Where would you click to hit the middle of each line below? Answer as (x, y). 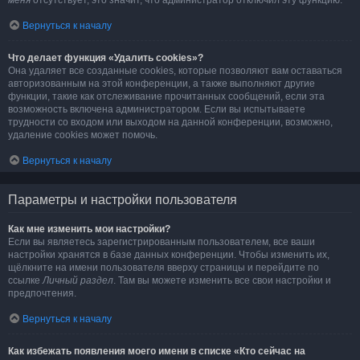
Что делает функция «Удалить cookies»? (106, 58)
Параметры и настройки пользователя (123, 200)
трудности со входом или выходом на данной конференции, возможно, (170, 122)
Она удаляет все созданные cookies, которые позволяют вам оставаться (175, 71)
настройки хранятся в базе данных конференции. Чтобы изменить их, (169, 255)
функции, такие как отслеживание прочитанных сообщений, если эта (166, 96)
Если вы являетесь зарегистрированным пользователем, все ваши (162, 242)
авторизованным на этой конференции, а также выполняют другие (162, 84)
